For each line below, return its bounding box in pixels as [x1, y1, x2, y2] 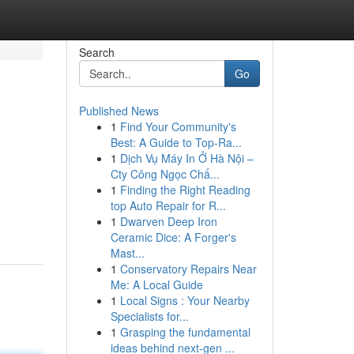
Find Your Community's [119, 119, 236, 134]
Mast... [110, 245, 145, 261]
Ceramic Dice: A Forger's [110, 229, 236, 245]
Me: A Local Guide [110, 277, 203, 292]
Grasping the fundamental [119, 324, 250, 340]
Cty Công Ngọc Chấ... [110, 166, 220, 182]
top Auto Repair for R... [110, 198, 226, 213]
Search [78, 44, 115, 60]
